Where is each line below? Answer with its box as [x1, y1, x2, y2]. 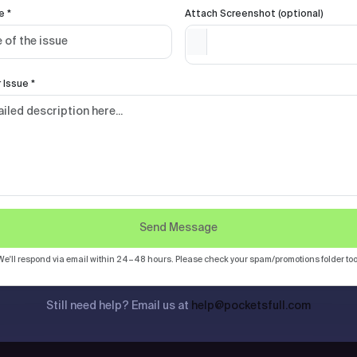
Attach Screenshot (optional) [185, 10, 324, 19]
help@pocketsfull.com [191, 300, 311, 312]
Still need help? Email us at [46, 300, 191, 312]
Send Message [139, 222, 218, 233]
